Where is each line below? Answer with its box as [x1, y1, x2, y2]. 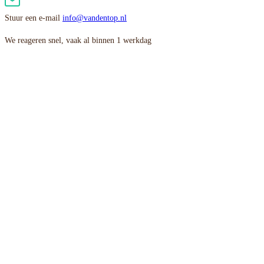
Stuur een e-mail [5, 14, 62, 23]
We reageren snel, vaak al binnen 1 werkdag [5, 36, 151, 45]
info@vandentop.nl [62, 14, 127, 23]
